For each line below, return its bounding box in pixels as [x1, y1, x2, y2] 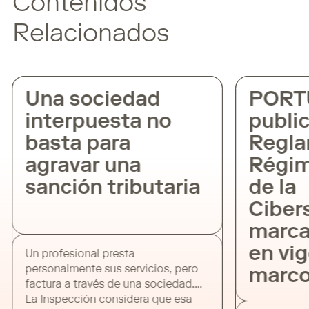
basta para [19, 134, 125, 155]
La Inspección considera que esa [19, 294, 186, 306]
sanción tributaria [19, 178, 195, 199]
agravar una [19, 156, 135, 177]
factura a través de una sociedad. [19, 279, 189, 290]
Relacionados [12, 22, 170, 48]
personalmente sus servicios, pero [19, 263, 192, 275]
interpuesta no [19, 112, 166, 133]
